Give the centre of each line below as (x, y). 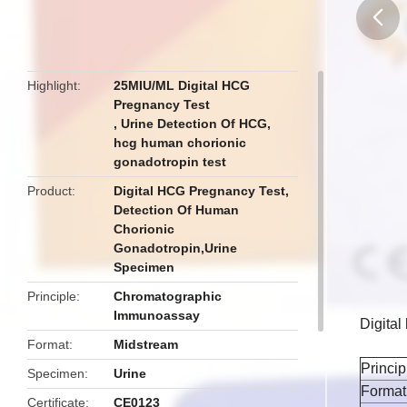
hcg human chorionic (180, 143)
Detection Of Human (177, 210)
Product (50, 191)
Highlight (52, 85)
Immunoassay (157, 315)
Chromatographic (168, 296)
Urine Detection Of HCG (194, 124)
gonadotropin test (170, 162)
